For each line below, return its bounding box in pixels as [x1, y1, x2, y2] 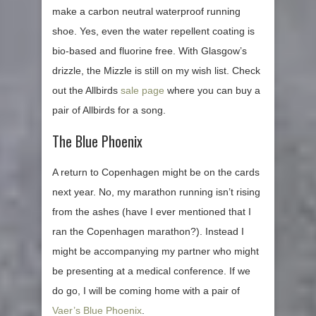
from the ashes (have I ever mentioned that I [52, 205, 251, 217]
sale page [121, 84, 164, 96]
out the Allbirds [52, 84, 121, 96]
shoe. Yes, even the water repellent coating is [52, 25, 255, 37]
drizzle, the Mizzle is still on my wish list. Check [52, 64, 260, 76]
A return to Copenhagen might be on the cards [52, 166, 260, 178]
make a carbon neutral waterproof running [52, 5, 241, 17]
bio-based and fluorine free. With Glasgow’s [52, 44, 247, 56]
